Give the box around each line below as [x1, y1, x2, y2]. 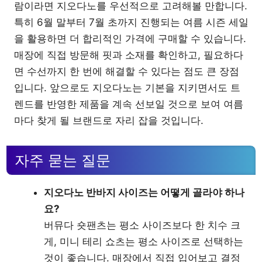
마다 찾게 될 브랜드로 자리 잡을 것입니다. [14, 114, 204, 126]
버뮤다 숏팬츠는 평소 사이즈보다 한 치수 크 [44, 219, 240, 232]
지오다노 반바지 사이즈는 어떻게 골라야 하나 [44, 187, 244, 199]
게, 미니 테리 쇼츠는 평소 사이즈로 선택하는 [44, 236, 243, 248]
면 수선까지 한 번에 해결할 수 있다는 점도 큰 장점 [14, 65, 239, 77]
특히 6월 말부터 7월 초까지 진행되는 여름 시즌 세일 [14, 16, 249, 28]
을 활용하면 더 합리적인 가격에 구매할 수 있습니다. [14, 32, 246, 44]
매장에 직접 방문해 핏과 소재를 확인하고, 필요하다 [14, 49, 243, 61]
